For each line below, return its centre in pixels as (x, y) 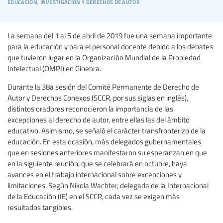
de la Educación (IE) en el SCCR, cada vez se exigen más (94, 196)
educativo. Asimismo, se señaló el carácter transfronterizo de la (107, 130)
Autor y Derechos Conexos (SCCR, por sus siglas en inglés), (98, 97)
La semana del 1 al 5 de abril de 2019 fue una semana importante (110, 35)
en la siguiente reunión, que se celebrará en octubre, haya (97, 163)
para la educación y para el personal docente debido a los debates (110, 46)
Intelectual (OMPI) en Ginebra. (54, 68)
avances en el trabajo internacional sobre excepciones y (95, 174)
